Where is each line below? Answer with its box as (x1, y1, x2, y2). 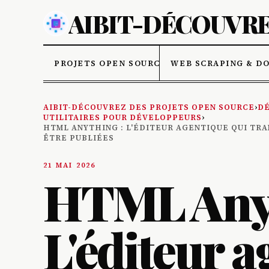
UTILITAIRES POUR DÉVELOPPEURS (43, 112, 202, 122)
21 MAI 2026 (43, 160, 95, 170)
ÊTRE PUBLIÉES (43, 133, 114, 143)
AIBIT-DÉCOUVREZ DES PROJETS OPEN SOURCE (43, 102, 255, 112)
